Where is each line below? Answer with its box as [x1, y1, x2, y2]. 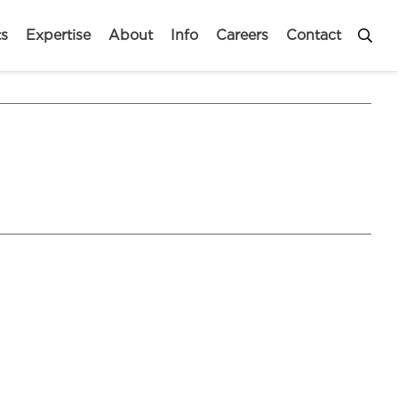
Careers [215, 27, 268, 44]
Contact [285, 27, 341, 44]
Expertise [25, 27, 91, 44]
